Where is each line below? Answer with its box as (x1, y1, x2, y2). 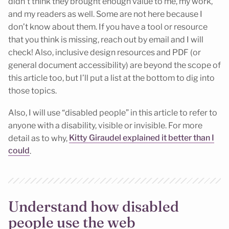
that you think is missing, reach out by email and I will (8, 35, 203, 45)
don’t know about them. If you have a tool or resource (8, 22, 208, 32)
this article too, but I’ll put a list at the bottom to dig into (8, 73, 215, 83)
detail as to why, (8, 133, 69, 143)
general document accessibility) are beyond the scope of (8, 60, 221, 71)
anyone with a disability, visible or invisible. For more (8, 120, 202, 130)
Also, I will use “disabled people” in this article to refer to (8, 107, 217, 118)
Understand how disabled (8, 197, 179, 216)
